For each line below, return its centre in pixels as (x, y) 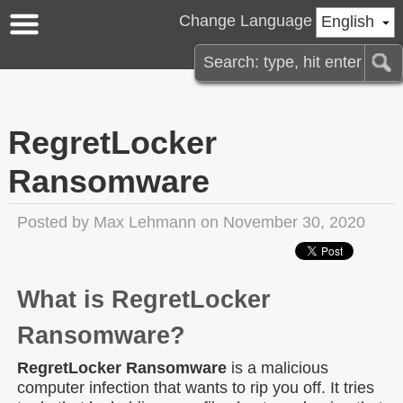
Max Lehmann (145, 222)
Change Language (245, 20)
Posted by (55, 222)
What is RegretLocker (144, 300)
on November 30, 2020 (281, 222)
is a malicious (278, 368)
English (347, 21)
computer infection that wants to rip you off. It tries (196, 388)
